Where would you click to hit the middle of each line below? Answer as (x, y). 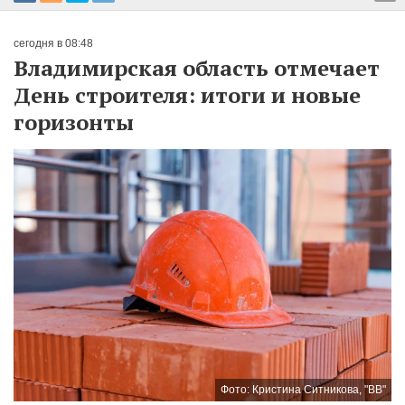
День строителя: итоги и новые (187, 95)
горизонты (74, 122)
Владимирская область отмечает (197, 68)
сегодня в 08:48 (53, 43)
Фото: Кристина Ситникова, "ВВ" (303, 389)
